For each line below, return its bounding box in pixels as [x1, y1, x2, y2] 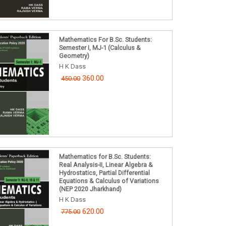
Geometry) [59, 52, 89, 60]
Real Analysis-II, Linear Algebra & [59, 160, 153, 168]
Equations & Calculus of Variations [59, 177, 159, 185]
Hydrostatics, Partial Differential [59, 168, 150, 177]
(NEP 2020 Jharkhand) [59, 185, 122, 193]
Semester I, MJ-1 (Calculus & [59, 44, 141, 52]
